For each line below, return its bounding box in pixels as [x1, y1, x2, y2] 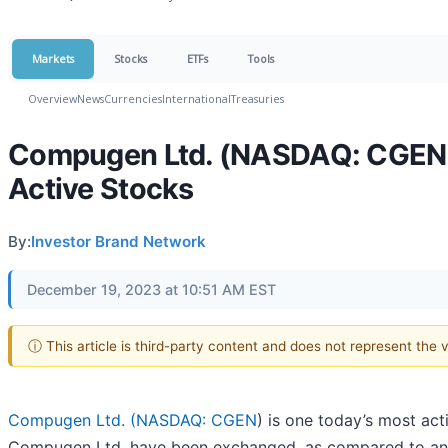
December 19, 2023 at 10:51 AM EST [27, 281, 276, 298]
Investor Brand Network [31, 232, 206, 251]
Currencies [104, 91, 162, 106]
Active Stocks [8, 171, 194, 206]
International [162, 91, 231, 106]
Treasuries [231, 91, 284, 106]
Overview [28, 91, 77, 106]
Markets [32, 51, 74, 66]
